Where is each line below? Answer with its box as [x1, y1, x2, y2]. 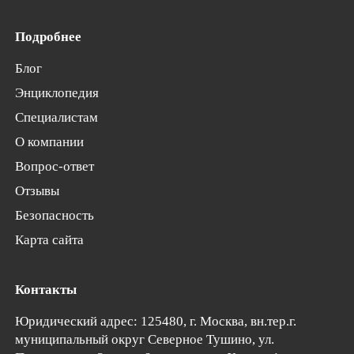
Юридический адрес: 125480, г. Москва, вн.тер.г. [15, 313, 297, 329]
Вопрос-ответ [15, 159, 95, 175]
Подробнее [15, 29, 82, 45]
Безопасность [15, 208, 95, 224]
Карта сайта [15, 232, 85, 248]
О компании [15, 134, 85, 150]
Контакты [15, 281, 77, 297]
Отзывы [15, 183, 60, 199]
